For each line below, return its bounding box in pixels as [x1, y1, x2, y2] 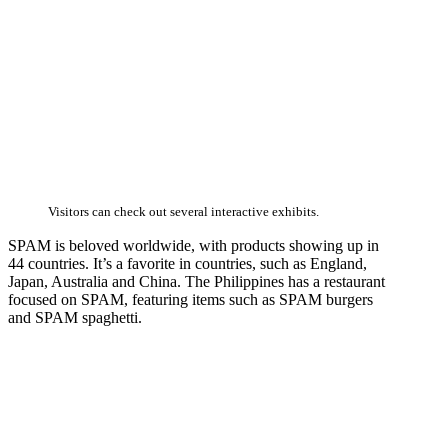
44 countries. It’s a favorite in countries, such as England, [8, 255, 367, 273]
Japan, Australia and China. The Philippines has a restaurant [8, 273, 385, 291]
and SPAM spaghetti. [8, 309, 142, 327]
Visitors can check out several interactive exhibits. [48, 205, 319, 220]
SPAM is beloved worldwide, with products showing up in [8, 237, 379, 255]
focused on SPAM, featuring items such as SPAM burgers [8, 291, 373, 309]
